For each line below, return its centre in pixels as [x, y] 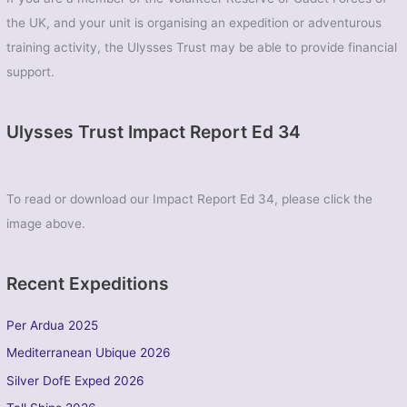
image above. [46, 223]
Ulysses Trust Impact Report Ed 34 [154, 132]
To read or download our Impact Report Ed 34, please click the [190, 199]
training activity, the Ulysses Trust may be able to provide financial [202, 48]
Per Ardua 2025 [53, 326]
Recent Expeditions [88, 283]
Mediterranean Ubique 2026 [89, 353]
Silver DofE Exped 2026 [76, 380]
